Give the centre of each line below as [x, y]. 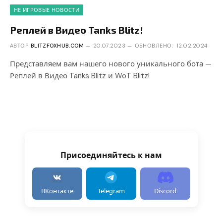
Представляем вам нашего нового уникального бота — [111, 64]
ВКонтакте [57, 191]
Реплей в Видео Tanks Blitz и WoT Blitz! [80, 76]
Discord [166, 191]
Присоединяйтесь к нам [111, 156]
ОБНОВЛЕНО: [154, 46]
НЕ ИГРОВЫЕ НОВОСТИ [47, 10]
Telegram [111, 191]
